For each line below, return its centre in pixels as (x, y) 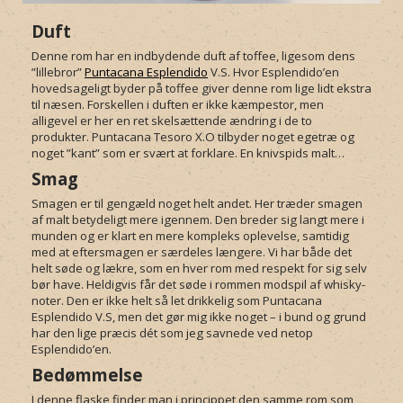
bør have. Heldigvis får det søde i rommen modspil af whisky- (198, 285)
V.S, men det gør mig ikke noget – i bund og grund (229, 317)
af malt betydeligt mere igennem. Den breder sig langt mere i (198, 220)
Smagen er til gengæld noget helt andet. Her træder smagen (197, 204)
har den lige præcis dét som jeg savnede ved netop (172, 333)
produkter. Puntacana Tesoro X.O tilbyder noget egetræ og (193, 137)
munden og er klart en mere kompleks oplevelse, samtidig (190, 236)
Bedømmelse (87, 375)
